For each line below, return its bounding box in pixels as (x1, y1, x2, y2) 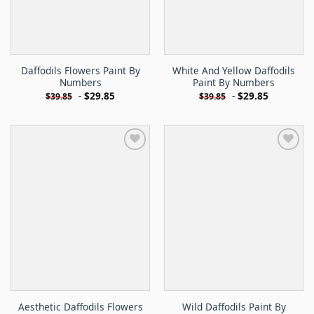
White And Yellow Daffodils (172, 64, 295, 78)
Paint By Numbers (193, 76, 275, 90)
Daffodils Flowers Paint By (20, 64, 140, 78)
